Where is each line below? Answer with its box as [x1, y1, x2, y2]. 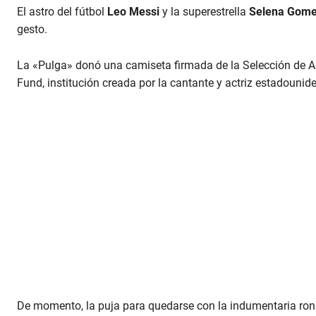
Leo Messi [107, 5, 159, 19]
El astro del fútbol [17, 5, 107, 19]
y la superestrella [159, 5, 249, 19]
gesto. [17, 23, 47, 37]
